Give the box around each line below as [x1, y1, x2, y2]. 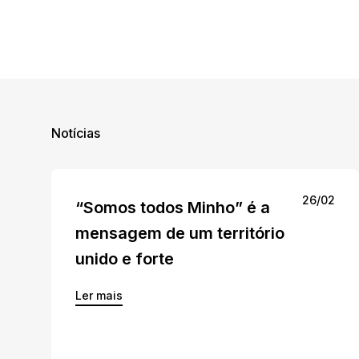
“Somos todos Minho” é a [75, 198, 270, 217]
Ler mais [75, 288, 123, 302]
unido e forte [75, 249, 174, 268]
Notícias [51, 125, 100, 141]
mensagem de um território [75, 224, 284, 243]
